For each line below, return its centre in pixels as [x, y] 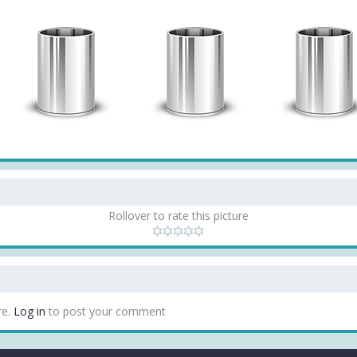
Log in [29, 311]
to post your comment [106, 311]
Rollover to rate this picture [178, 216]
